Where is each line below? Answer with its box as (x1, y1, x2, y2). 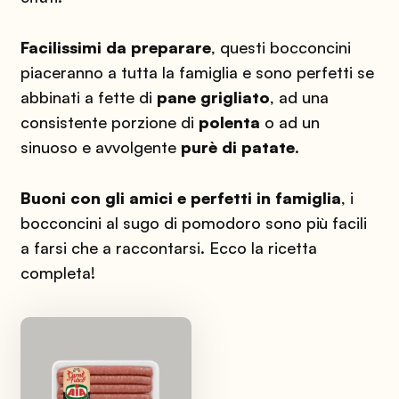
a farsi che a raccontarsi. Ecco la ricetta (20, 237, 317, 257)
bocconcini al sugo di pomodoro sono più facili (20, 212, 367, 232)
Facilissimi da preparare (20, 37, 211, 57)
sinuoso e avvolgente (20, 136, 181, 157)
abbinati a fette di (20, 86, 157, 107)
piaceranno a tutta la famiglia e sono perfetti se (20, 61, 374, 82)
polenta (198, 111, 260, 132)
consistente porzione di (20, 111, 199, 132)
